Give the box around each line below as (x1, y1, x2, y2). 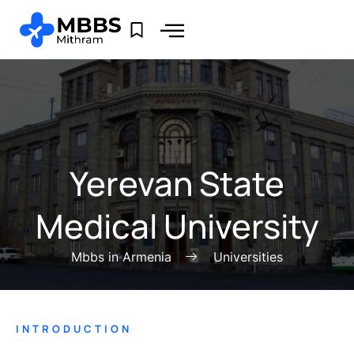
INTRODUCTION (16, 322, 132, 337)
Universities (213, 249, 284, 265)
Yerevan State (70, 160, 284, 207)
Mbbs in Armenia (70, 249, 171, 265)
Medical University (35, 203, 319, 250)
